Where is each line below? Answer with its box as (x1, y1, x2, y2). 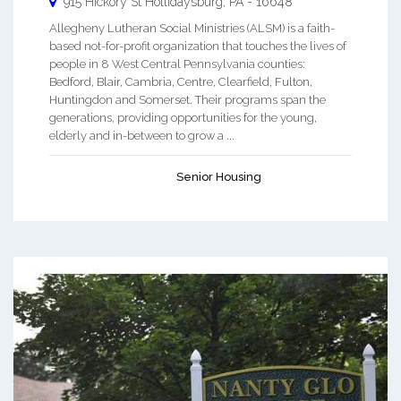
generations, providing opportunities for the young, (49, 111, 317, 124)
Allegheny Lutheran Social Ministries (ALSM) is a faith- (49, 21, 335, 35)
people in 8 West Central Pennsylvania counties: (49, 57, 305, 71)
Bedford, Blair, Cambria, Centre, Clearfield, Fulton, (49, 75, 312, 89)
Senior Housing (176, 170, 261, 183)
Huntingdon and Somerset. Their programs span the (49, 93, 326, 107)
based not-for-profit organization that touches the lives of (49, 39, 346, 53)
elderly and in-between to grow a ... (49, 129, 235, 142)
